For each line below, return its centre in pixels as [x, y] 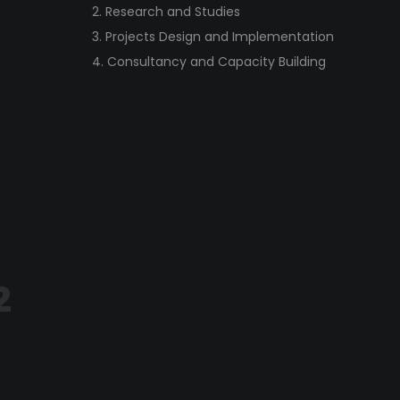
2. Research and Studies [167, 12]
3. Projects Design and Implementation [213, 37]
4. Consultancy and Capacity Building [209, 62]
